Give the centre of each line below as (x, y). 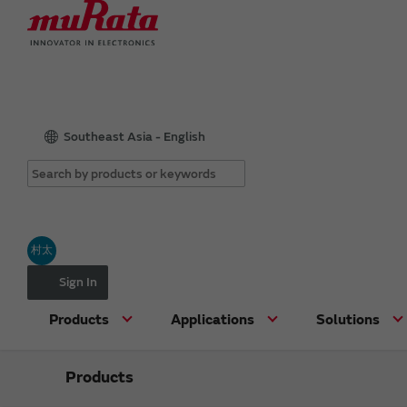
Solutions (348, 319)
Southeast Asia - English (134, 136)
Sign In (78, 282)
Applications (213, 319)
